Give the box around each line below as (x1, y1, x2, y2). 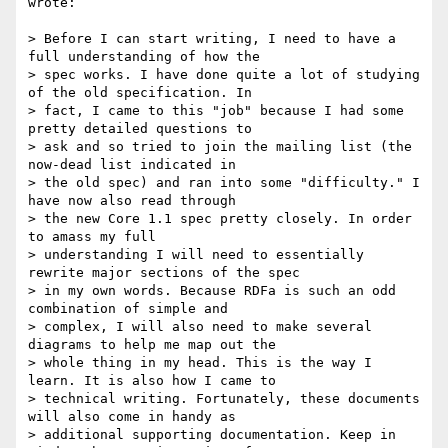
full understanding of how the (28, 49, 260, 65)
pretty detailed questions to (28, 121, 252, 137)
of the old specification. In (28, 85, 252, 101)
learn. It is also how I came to (28, 373, 276, 389)
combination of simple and (28, 301, 228, 317)
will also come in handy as (28, 409, 236, 425)
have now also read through (28, 193, 236, 209)
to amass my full (28, 229, 156, 245)
